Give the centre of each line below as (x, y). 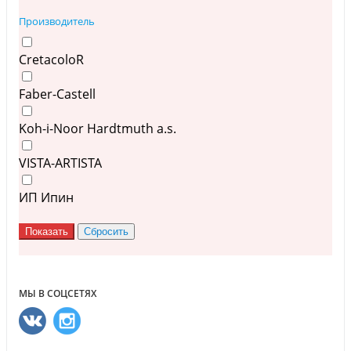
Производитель (57, 22)
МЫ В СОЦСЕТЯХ (58, 294)
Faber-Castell (57, 94)
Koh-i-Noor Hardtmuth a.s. (98, 129)
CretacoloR (51, 60)
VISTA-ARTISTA (60, 163)
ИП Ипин (46, 198)
